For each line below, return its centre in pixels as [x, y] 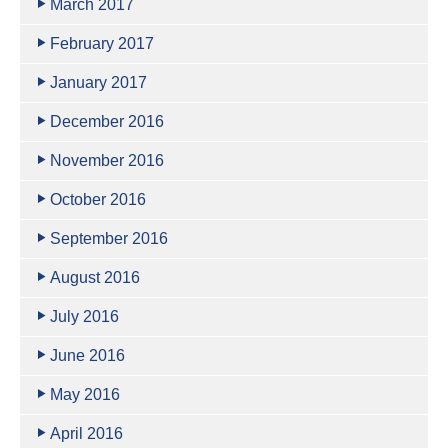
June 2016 [87, 355]
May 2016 [85, 394]
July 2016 [84, 316]
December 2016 [107, 121]
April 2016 [86, 433]
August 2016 [95, 277]
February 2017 [102, 43]
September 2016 [109, 238]
